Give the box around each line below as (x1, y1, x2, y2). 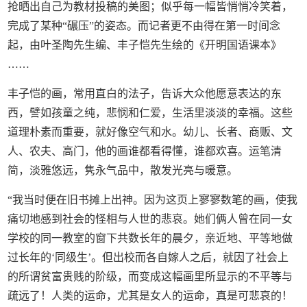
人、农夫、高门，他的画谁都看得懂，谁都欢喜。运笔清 (8, 145, 282, 158)
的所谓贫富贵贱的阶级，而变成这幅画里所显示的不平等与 (8, 271, 293, 283)
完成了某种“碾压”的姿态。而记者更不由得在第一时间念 (8, 20, 281, 32)
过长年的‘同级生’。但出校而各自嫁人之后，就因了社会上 (8, 251, 289, 264)
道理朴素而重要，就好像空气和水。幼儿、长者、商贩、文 (8, 126, 293, 138)
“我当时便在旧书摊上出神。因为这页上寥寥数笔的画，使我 (8, 194, 298, 206)
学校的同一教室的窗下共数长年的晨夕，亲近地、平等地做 (8, 232, 293, 245)
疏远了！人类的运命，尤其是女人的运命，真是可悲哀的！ (8, 290, 293, 302)
